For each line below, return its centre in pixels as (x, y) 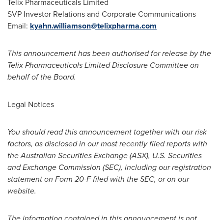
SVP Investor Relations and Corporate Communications (102, 14)
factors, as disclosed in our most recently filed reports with (107, 144)
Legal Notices (31, 104)
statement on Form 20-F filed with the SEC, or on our (98, 179)
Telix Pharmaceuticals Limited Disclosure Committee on (103, 65)
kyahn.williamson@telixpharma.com (93, 26)
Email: (19, 26)
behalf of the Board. (42, 77)
